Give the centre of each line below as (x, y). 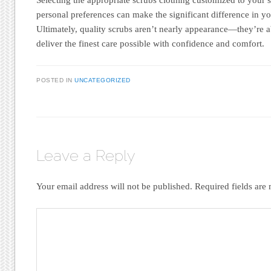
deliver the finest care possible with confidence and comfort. (151, 43)
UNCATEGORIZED (103, 80)
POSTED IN (56, 80)
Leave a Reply (86, 155)
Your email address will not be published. (115, 186)
